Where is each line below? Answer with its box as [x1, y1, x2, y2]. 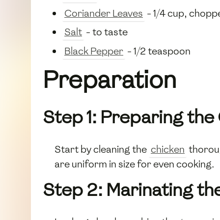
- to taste [84, 26, 128, 39]
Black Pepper [64, 44, 123, 57]
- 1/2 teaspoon [125, 44, 191, 57]
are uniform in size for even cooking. [55, 157, 214, 170]
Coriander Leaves [64, 6, 143, 20]
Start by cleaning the [55, 142, 149, 156]
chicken [151, 142, 185, 156]
